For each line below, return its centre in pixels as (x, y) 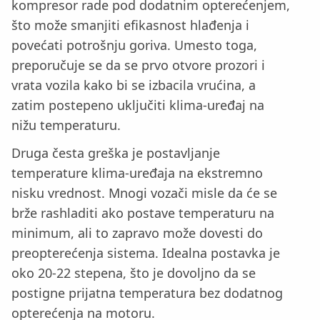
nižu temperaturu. (66, 125)
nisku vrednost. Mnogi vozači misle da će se (144, 193)
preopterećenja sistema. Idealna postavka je (146, 253)
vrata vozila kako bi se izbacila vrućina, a (134, 85)
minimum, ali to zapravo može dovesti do (137, 233)
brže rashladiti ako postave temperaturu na (143, 213)
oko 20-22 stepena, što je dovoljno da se (134, 273)
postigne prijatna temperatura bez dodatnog (147, 293)
